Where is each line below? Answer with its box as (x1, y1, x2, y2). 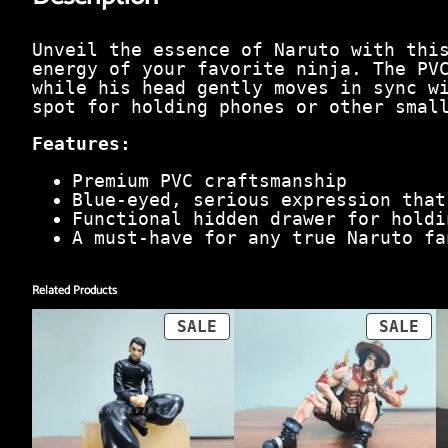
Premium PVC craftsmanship (72, 169, 347, 191)
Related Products (32, 280, 117, 300)
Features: (32, 132, 131, 154)
